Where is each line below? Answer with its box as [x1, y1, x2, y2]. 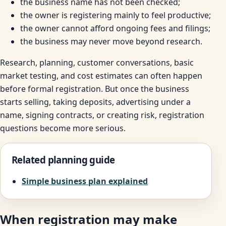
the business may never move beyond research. [20, 36, 202, 47]
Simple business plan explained [22, 176, 148, 187]
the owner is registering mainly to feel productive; [20, 10, 211, 21]
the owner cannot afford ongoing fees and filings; [20, 23, 210, 34]
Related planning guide [12, 153, 115, 166]
